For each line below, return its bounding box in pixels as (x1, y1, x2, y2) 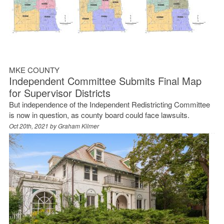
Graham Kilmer (57, 121, 99, 130)
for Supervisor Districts (8, 85, 110, 100)
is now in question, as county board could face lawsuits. (8, 109, 189, 120)
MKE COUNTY (8, 64, 59, 75)
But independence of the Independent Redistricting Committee (8, 98, 210, 109)
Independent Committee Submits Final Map (8, 73, 201, 88)
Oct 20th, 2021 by (8, 121, 58, 130)
